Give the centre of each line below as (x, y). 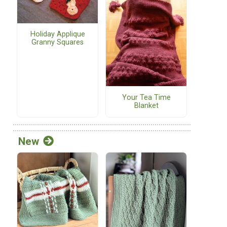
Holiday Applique (58, 34)
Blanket (146, 105)
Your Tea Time (146, 97)
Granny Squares (58, 42)
